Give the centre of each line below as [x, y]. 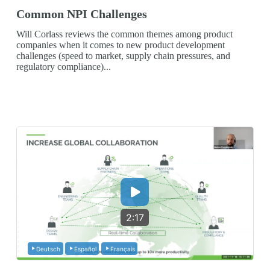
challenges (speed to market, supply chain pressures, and [123, 55]
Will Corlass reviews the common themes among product [124, 34]
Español [85, 249]
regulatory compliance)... [63, 66]
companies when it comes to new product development [120, 45]
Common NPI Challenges [81, 14]
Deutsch [49, 249]
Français [122, 249]
